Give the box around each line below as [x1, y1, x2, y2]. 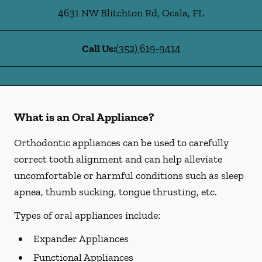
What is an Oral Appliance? [14, 110, 154, 124]
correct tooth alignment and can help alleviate [14, 153, 222, 166]
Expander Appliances [33, 232, 129, 245]
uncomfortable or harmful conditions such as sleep [14, 169, 244, 182]
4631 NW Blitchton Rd [58, 6, 157, 19]
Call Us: [81, 42, 116, 55]
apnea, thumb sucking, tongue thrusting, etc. [14, 185, 217, 198]
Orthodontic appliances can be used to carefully [14, 136, 229, 149]
